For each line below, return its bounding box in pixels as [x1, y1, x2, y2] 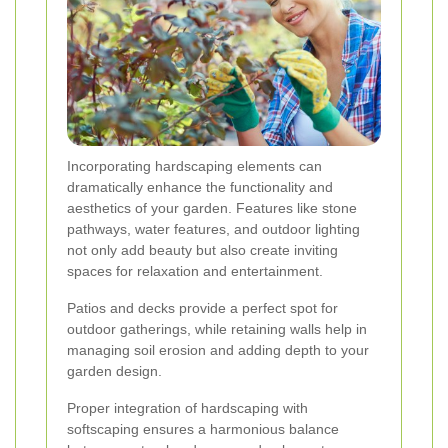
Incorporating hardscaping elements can [67, 157, 322, 174]
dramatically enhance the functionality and [67, 178, 333, 195]
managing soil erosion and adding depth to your [67, 341, 369, 358]
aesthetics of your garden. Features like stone [67, 199, 357, 216]
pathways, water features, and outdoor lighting [67, 220, 360, 237]
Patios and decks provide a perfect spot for [67, 299, 338, 316]
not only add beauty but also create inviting [67, 241, 338, 258]
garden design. [67, 362, 162, 379]
